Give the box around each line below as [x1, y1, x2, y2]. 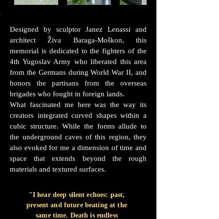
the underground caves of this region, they [10, 133, 147, 141]
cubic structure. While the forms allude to [10, 122, 147, 130]
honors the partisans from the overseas [10, 79, 147, 87]
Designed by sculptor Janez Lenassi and [10, 25, 147, 33]
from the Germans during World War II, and [10, 68, 147, 76]
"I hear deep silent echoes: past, [28, 191, 125, 198]
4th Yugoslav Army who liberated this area [10, 58, 147, 66]
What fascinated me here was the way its [10, 101, 147, 109]
